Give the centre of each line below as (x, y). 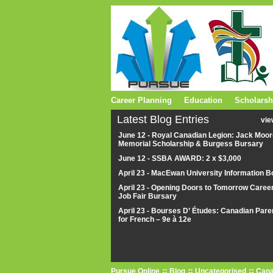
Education (203, 100)
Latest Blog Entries (163, 119)
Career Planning (141, 100)
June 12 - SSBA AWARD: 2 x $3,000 (180, 158)
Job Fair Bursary (147, 196)
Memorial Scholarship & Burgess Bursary (191, 144)
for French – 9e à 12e (156, 219)
